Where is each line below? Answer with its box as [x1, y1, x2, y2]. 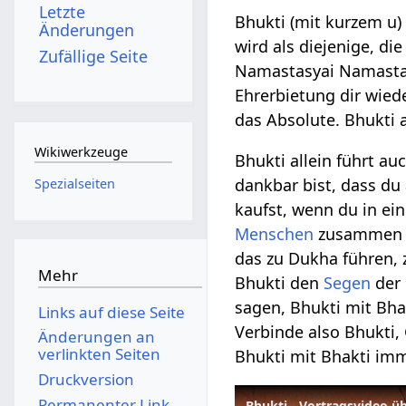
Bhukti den [235, 272, 324, 295]
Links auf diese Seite [37, 301, 185, 323]
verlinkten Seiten [37, 343, 160, 365]
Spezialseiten [34, 174, 115, 192]
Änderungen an [37, 326, 155, 348]
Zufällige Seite [39, 44, 149, 67]
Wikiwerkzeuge [34, 143, 128, 161]
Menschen [235, 223, 314, 246]
